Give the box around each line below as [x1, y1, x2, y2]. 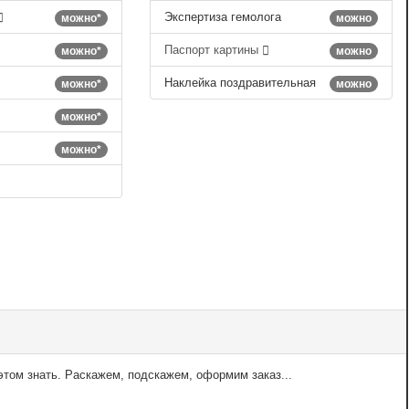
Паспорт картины [164, 42, 263, 57]
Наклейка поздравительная [164, 75, 317, 89]
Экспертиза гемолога [164, 9, 282, 24]
